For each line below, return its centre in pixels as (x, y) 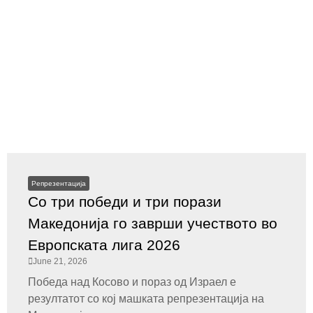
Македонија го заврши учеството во (153, 223)
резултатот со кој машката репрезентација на (146, 299)
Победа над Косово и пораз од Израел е (132, 282)
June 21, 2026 (60, 261)
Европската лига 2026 (104, 245)
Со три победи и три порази (125, 202)
